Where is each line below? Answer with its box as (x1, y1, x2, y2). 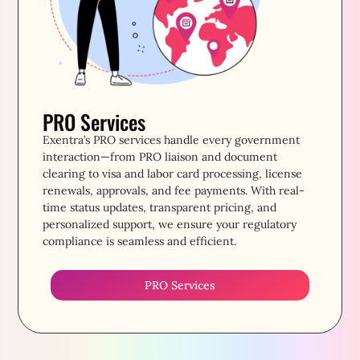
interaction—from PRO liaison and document (43, 149, 278, 165)
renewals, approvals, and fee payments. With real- (43, 183, 305, 198)
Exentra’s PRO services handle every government (43, 133, 301, 148)
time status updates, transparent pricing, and (43, 200, 277, 215)
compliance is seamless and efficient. (43, 234, 237, 249)
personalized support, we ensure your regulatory (43, 217, 297, 232)
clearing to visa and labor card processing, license (43, 166, 303, 182)
